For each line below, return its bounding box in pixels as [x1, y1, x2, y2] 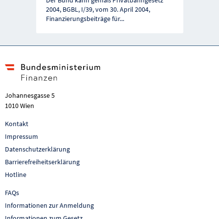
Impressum [5, 132, 38, 141]
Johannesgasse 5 [5, 91, 55, 100]
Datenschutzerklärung [5, 145, 70, 154]
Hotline [5, 170, 26, 179]
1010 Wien [5, 101, 34, 110]
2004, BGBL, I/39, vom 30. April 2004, [45, 5, 150, 14]
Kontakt [5, 119, 28, 129]
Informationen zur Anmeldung [5, 201, 94, 210]
